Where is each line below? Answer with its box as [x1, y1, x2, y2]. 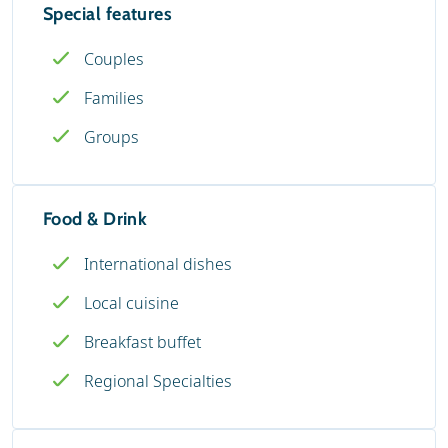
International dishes [84, 252, 232, 275]
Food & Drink [43, 207, 148, 230]
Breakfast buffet [84, 330, 201, 353]
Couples [84, 47, 144, 70]
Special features [43, 2, 173, 25]
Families [84, 86, 144, 109]
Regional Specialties [84, 369, 232, 392]
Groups [84, 125, 139, 148]
